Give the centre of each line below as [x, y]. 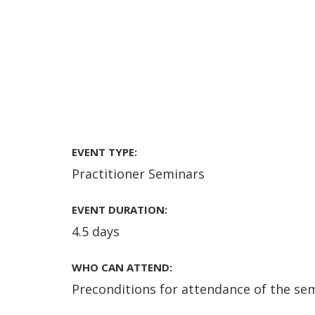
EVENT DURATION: [120, 210]
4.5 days [96, 232]
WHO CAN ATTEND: [122, 268]
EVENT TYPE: [104, 152]
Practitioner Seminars [138, 174]
